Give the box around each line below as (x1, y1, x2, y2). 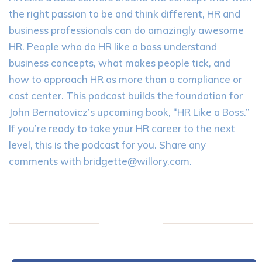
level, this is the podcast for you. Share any (9, 139, 206, 151)
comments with (9, 155, 84, 167)
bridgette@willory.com (84, 155, 189, 167)
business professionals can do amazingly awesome (9, 24, 244, 36)
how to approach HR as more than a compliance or (9, 73, 242, 85)
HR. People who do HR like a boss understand (9, 40, 217, 53)
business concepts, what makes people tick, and (9, 57, 231, 69)
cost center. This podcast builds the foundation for (9, 89, 243, 102)
